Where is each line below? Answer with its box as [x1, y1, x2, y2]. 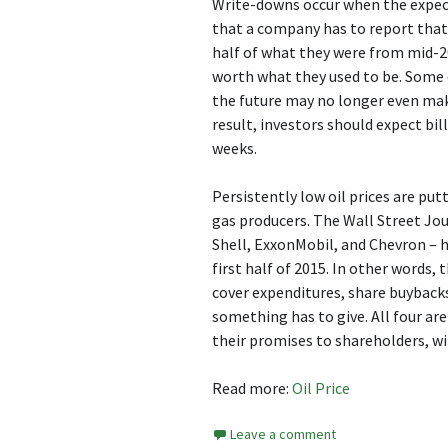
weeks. [212, 138, 257, 158]
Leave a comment [230, 425, 336, 443]
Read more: [212, 378, 292, 398]
